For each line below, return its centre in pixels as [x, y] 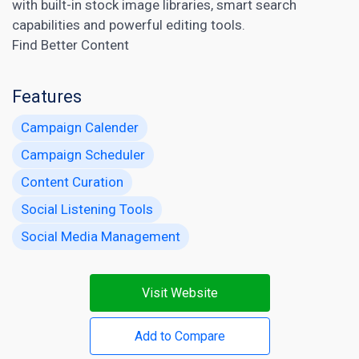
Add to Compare [179, 336]
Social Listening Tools [87, 209]
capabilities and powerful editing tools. [129, 24]
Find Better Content [71, 44]
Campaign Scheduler [83, 154]
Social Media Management [101, 236]
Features [47, 96]
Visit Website [179, 292]
